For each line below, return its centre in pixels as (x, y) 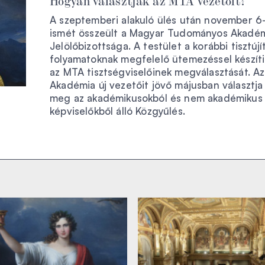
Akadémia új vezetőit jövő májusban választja (156, 85)
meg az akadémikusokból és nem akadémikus (156, 98)
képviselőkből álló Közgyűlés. (117, 111)
